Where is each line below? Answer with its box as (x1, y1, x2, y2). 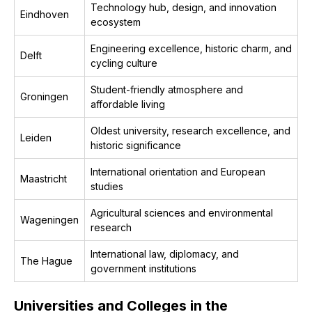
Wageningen (20, 214, 79, 226)
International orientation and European (91, 166, 265, 178)
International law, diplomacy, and (91, 248, 239, 260)
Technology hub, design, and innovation (91, 1, 276, 13)
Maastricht (20, 173, 67, 185)
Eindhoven (20, 8, 69, 20)
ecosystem (91, 16, 141, 28)
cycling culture (91, 57, 157, 69)
